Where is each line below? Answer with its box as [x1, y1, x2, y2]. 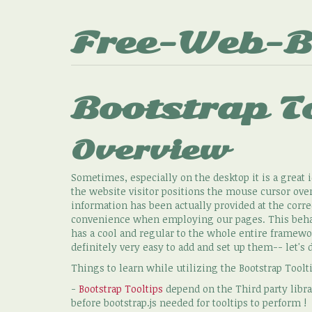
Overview [71, 135, 228, 166]
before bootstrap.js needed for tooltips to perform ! [71, 296, 306, 309]
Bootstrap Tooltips [79, 282, 163, 295]
